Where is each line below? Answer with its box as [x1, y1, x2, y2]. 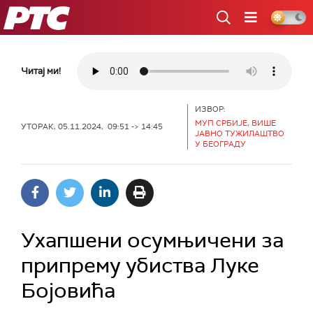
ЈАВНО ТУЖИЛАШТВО [195, 129, 284, 138]
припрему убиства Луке [21, 252, 259, 279]
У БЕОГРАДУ [195, 139, 246, 149]
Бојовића [21, 277, 115, 304]
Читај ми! [21, 65, 61, 77]
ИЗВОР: [195, 104, 226, 114]
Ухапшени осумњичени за [21, 226, 284, 254]
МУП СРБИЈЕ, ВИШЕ [195, 118, 276, 128]
